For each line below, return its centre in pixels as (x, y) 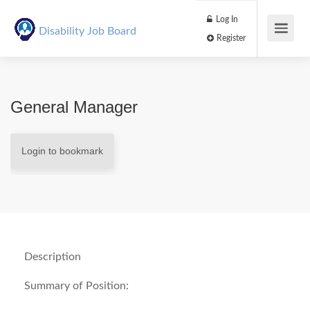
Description (53, 257)
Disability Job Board (87, 31)
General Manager (74, 107)
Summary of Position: (76, 286)
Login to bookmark (62, 151)
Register (271, 45)
